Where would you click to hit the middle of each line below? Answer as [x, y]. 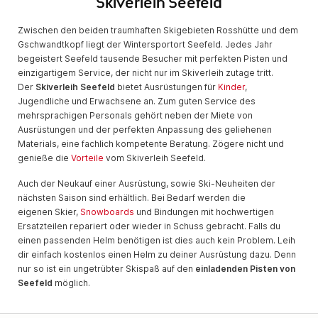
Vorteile [87, 158]
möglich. [71, 283]
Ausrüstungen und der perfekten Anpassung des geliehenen [145, 129]
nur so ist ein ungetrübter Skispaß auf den [106, 268]
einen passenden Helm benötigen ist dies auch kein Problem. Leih [157, 240]
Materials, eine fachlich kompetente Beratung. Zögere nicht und [151, 143]
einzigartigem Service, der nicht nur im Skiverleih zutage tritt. [146, 72]
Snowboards [107, 212]
